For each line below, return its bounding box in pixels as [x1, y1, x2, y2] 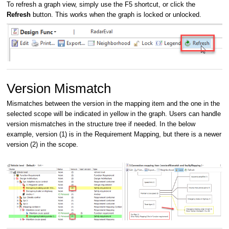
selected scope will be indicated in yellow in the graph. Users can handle [7, 109, 221, 118]
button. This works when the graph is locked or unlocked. [33, 10, 203, 18]
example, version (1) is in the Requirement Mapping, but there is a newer [7, 130, 221, 138]
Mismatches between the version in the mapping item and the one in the [7, 99, 220, 107]
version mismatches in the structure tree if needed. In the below [7, 120, 195, 128]
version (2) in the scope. [7, 140, 78, 148]
